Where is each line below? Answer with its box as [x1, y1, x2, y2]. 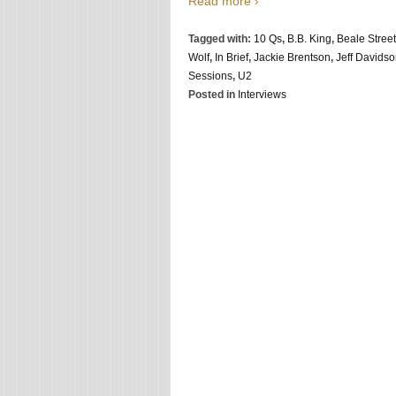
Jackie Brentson [254, 51, 331, 65]
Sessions [188, 70, 232, 83]
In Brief [215, 51, 248, 65]
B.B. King [287, 33, 331, 46]
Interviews [238, 88, 286, 102]
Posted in [188, 88, 238, 102]
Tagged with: [188, 33, 254, 46]
